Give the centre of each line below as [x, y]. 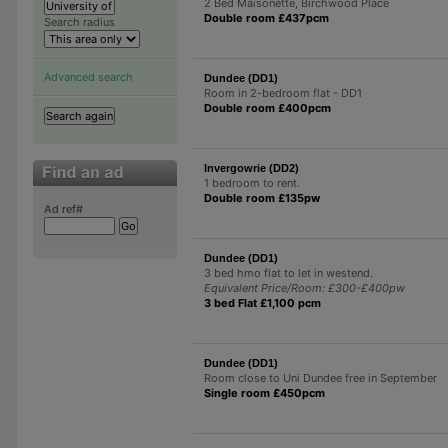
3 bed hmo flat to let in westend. [288, 272]
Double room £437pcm [266, 17]
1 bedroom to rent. [251, 182]
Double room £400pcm [267, 107]
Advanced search [88, 76]
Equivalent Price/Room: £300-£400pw [304, 287]
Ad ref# [63, 208]
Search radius [79, 21]
